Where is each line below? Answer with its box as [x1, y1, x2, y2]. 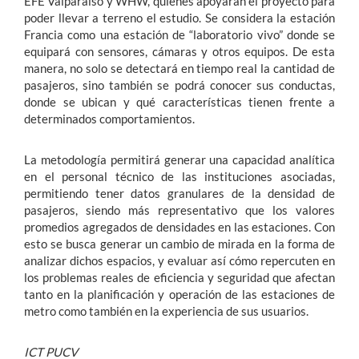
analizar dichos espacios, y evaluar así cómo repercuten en [24, 253, 335, 268]
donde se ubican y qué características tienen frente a [24, 95, 335, 110]
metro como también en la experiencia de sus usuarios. [24, 304, 309, 319]
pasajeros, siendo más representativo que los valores [24, 203, 335, 218]
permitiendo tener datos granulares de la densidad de [24, 186, 335, 201]
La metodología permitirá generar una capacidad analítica [24, 152, 335, 167]
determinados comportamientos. [24, 111, 195, 127]
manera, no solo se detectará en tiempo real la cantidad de [24, 61, 335, 76]
